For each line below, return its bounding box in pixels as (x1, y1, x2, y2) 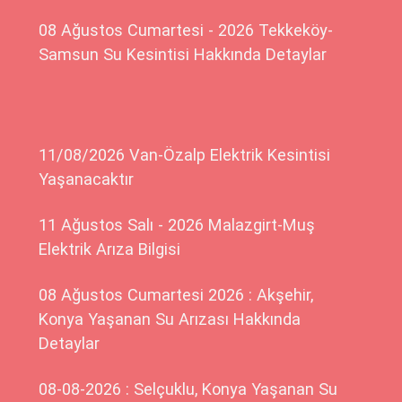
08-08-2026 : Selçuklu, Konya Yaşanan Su (39, 380, 338, 399)
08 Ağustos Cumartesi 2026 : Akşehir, (39, 285, 314, 305)
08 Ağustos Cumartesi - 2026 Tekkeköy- (39, 20, 334, 39)
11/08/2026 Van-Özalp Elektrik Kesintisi (39, 145, 331, 165)
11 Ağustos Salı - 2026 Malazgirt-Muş (39, 215, 316, 235)
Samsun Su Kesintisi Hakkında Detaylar (39, 44, 328, 64)
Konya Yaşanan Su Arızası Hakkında (39, 310, 301, 329)
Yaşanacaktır (39, 170, 135, 189)
